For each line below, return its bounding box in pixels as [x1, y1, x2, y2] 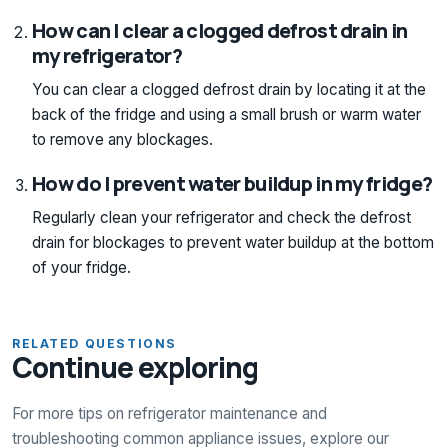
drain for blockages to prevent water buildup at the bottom [32, 232, 434, 252]
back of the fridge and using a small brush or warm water [32, 104, 421, 124]
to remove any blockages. [32, 129, 213, 149]
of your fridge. [32, 257, 131, 277]
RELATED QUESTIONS [12, 335, 177, 351]
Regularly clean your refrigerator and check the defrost [32, 207, 411, 227]
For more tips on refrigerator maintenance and [12, 403, 327, 423]
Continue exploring [12, 347, 259, 386]
